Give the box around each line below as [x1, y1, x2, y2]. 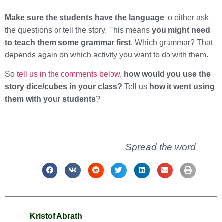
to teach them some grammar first [5, 38, 131, 47]
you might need [152, 25, 210, 34]
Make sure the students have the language [5, 13, 164, 22]
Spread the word [125, 142, 196, 153]
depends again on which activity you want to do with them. [5, 50, 208, 59]
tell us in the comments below [17, 70, 120, 79]
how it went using [149, 82, 215, 91]
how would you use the [124, 70, 211, 79]
